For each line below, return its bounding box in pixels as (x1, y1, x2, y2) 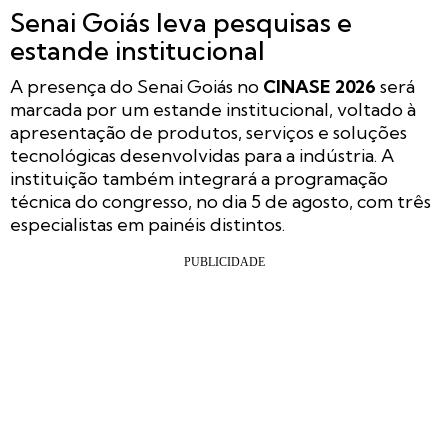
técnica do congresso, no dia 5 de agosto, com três (10, 189, 431, 213)
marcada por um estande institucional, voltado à (10, 97, 416, 121)
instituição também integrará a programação (10, 166, 388, 190)
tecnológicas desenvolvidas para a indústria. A (10, 143, 394, 167)
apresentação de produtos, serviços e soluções (10, 120, 407, 144)
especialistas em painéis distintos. (10, 212, 285, 236)
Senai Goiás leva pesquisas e (10, 5, 352, 39)
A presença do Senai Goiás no (10, 74, 263, 98)
